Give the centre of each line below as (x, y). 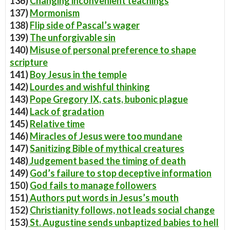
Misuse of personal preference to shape (113, 50)
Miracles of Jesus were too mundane (106, 136)
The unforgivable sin (73, 37)
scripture (29, 62)
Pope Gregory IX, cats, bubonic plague (109, 99)
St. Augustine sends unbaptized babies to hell (123, 222)
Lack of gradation (67, 111)
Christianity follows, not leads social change (122, 210)
